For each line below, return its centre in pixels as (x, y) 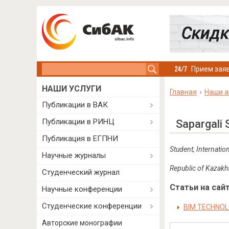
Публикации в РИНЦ (78, 122)
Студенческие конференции (92, 206)
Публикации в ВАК (75, 105)
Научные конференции (82, 189)
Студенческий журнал (81, 172)
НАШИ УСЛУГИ (72, 89)
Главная (183, 92)
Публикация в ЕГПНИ (80, 139)
